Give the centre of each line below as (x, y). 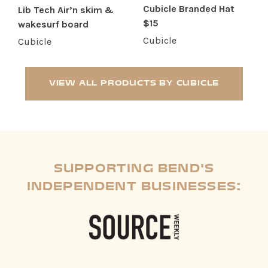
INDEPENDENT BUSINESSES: (134, 188)
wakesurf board (53, 25)
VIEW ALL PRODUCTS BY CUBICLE (134, 84)
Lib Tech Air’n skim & (66, 10)
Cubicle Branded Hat (189, 9)
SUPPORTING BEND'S (134, 170)
